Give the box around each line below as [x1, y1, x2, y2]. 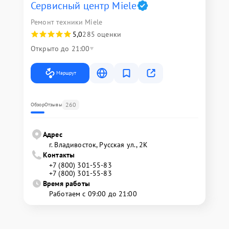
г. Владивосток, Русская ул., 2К [49, 140, 148, 149]
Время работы [43, 179, 90, 188]
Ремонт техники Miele [31, 17, 102, 27]
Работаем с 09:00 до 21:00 [49, 189, 137, 198]
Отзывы [44, 101, 62, 108]
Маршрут [56, 70, 76, 76]
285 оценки [82, 30, 121, 39]
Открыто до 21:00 [31, 44, 90, 53]
